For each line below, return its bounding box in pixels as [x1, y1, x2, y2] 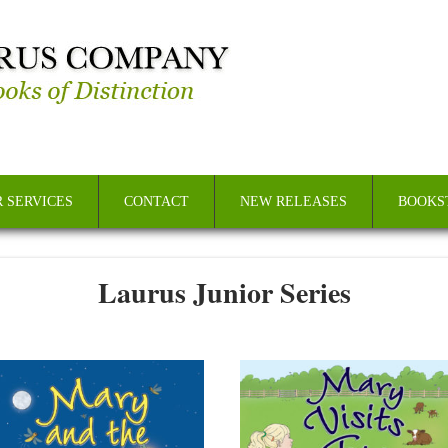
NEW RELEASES [240, 194, 347, 209]
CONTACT [124, 194, 189, 209]
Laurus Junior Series [97, 272, 351, 313]
